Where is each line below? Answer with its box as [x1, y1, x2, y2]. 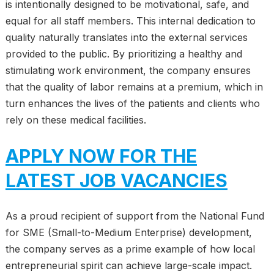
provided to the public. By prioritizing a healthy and [5, 48, 242, 60]
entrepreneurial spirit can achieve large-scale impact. [5, 259, 252, 272]
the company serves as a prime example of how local [5, 243, 255, 255]
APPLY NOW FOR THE [5, 145, 197, 167]
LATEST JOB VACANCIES [5, 169, 228, 191]
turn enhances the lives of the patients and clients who [5, 97, 260, 109]
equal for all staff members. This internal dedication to [5, 15, 256, 27]
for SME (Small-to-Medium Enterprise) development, [5, 226, 252, 239]
